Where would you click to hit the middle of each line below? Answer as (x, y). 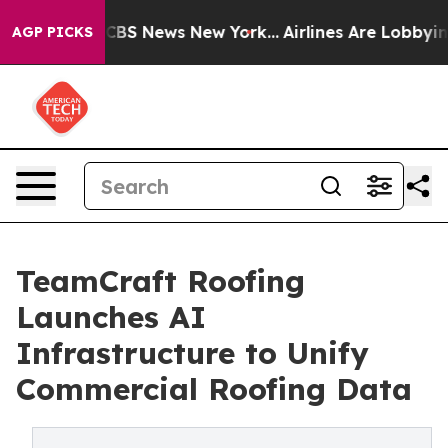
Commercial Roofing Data (214, 389)
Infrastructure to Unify (192, 353)
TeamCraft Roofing (160, 281)
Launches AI (111, 317)
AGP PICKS (52, 32)
